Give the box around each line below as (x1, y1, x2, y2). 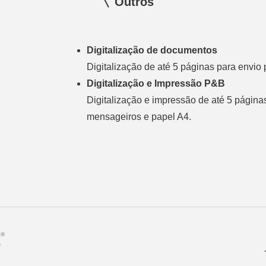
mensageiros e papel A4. (87, 112, 192, 122)
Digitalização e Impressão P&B (87, 78, 226, 88)
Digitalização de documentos (87, 45, 218, 55)
